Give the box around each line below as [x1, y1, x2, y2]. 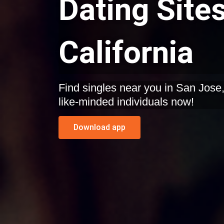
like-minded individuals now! [58, 95, 194, 108]
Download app [73, 122, 125, 132]
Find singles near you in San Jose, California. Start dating [58, 81, 82, 94]
